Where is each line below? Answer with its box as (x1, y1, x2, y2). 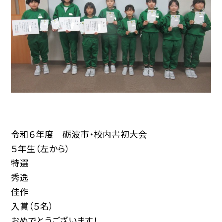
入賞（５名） (11, 200, 54, 213)
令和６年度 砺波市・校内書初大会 (11, 128, 148, 141)
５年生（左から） (11, 142, 70, 155)
